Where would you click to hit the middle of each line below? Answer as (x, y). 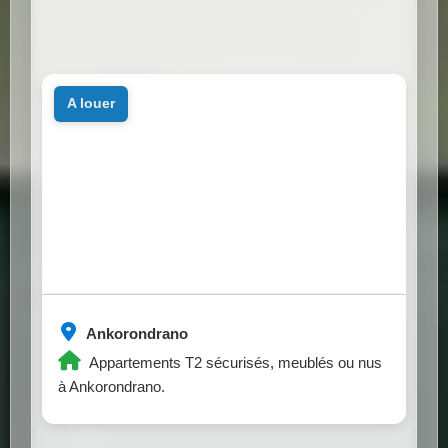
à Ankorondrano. (111, 386)
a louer (95, 103)
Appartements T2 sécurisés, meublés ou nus (234, 362)
